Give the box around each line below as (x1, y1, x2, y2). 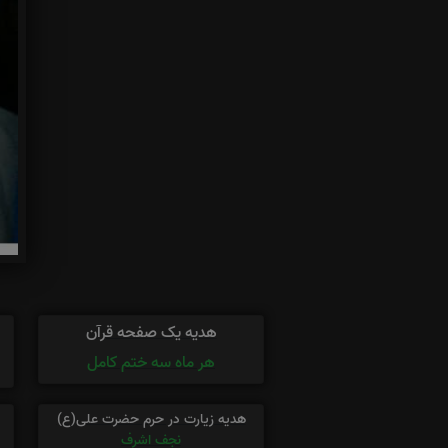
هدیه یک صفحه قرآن (85, 319, 217, 346)
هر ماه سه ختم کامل (87, 349, 215, 376)
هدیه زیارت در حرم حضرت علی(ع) (56, 407, 246, 431)
